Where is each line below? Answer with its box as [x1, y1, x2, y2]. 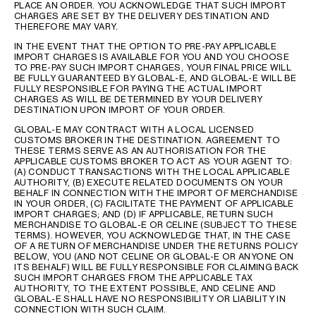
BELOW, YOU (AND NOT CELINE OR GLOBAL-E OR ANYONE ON [14, 251, 294, 262]
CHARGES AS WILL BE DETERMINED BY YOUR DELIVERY [14, 94, 263, 104]
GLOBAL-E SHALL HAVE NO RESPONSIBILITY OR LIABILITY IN [14, 293, 286, 304]
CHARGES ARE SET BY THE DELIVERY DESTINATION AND [14, 11, 269, 21]
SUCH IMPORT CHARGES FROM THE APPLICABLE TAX [14, 272, 253, 283]
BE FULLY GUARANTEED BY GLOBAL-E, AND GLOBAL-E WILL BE [14, 73, 297, 83]
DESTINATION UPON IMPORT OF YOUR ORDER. [14, 104, 226, 115]
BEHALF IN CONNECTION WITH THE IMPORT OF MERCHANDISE [14, 188, 298, 198]
